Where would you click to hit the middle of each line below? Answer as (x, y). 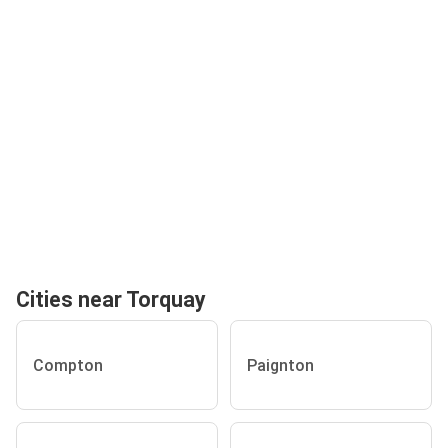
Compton (68, 365)
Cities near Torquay (111, 299)
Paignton (280, 365)
